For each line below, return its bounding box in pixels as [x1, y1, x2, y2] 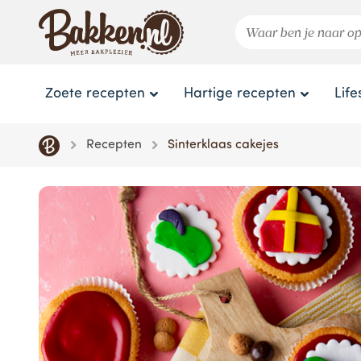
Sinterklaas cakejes [168, 139, 280, 151]
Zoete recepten [45, 87, 145, 101]
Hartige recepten [184, 87, 296, 101]
